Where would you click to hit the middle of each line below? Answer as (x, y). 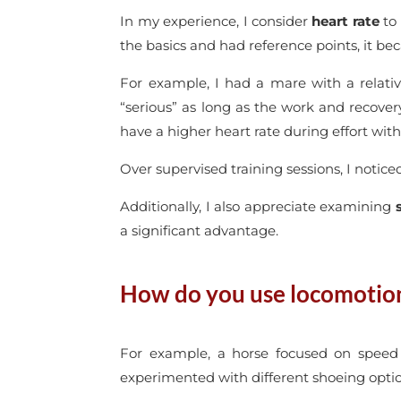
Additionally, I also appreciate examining (258, 206)
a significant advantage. (200, 230)
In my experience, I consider (216, 21)
